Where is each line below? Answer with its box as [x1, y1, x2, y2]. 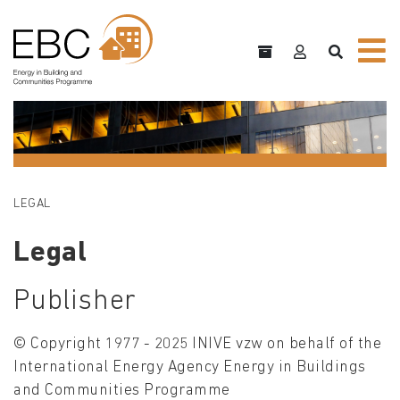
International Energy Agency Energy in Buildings [13, 360, 366, 376]
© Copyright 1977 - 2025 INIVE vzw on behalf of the [13, 337, 381, 353]
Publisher [13, 287, 137, 317]
